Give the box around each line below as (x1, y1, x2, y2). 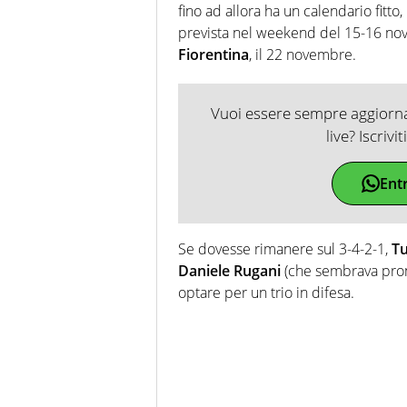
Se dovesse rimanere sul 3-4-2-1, (178, 238, 392, 259)
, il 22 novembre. (249, 44, 356, 65)
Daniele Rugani (178, 260, 281, 281)
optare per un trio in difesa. (178, 282, 354, 303)
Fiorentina (178, 44, 249, 65)
